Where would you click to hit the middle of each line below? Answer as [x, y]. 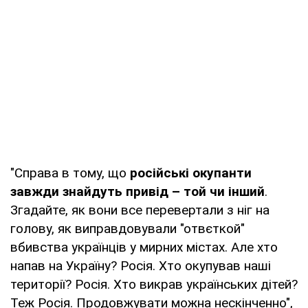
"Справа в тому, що [70, 173]
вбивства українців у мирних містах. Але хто [144, 247]
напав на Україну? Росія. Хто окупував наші [141, 265]
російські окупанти [191, 173]
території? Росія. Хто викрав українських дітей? [154, 284]
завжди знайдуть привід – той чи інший [137, 191]
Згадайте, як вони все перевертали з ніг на [140, 210]
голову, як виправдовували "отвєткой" [128, 228]
